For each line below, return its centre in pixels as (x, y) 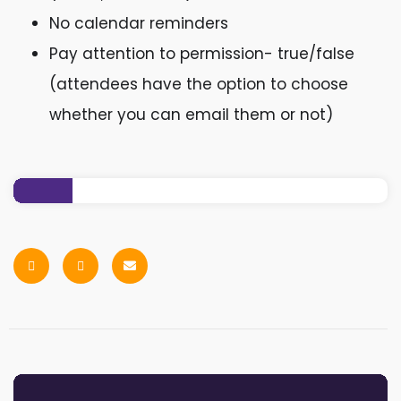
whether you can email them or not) (191, 115)
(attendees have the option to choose (199, 84)
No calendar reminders (139, 23)
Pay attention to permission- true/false (202, 54)
